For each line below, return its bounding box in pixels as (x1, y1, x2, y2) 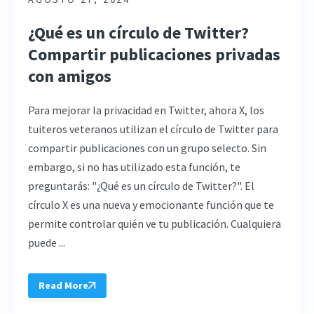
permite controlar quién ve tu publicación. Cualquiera (28, 217, 281, 231)
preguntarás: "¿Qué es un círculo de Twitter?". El (28, 179, 254, 193)
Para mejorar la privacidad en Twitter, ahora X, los (28, 103, 264, 118)
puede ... (28, 235, 65, 250)
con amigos (28, 65, 111, 88)
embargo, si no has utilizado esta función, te (28, 160, 240, 175)
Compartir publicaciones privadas (28, 43, 280, 66)
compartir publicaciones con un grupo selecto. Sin (28, 141, 266, 156)
